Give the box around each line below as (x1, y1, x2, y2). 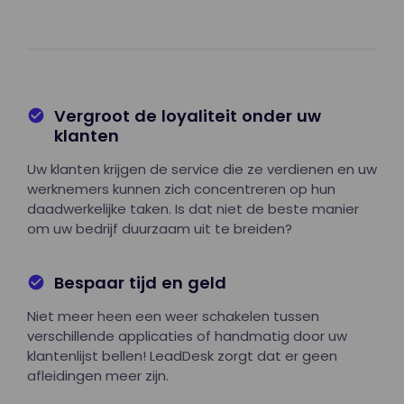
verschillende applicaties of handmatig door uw (27, 326, 347, 345)
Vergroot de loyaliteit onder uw (54, 104, 321, 127)
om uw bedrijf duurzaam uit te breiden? (27, 218, 292, 238)
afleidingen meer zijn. (27, 365, 169, 385)
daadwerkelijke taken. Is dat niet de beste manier (27, 198, 359, 218)
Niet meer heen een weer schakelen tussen (27, 306, 319, 326)
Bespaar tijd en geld (54, 271, 226, 294)
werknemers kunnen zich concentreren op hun (27, 179, 335, 198)
